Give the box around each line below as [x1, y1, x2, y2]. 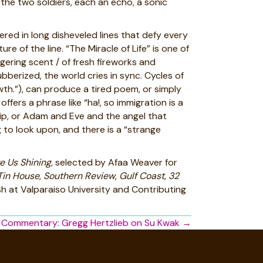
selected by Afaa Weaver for [53, 156, 177, 168]
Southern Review [43, 170, 115, 182]
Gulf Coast [119, 170, 164, 182]
